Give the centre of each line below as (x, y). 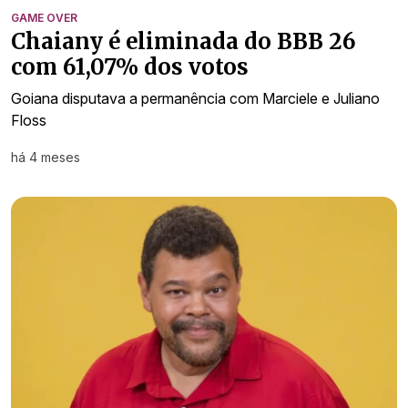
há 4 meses (46, 158)
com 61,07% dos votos (130, 67)
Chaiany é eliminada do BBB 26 (184, 42)
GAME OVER (44, 18)
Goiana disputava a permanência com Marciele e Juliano (195, 99)
